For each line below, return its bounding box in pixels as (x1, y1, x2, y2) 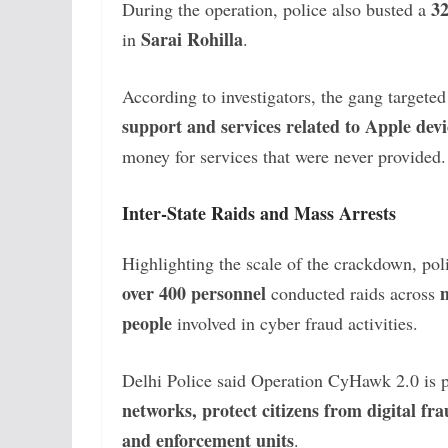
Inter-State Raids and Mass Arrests (122, 199, 396, 226)
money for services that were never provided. (122, 143, 446, 168)
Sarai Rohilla (141, 25, 243, 52)
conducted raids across (266, 280, 440, 305)
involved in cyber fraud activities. (172, 310, 418, 335)
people (122, 309, 172, 336)
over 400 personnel (122, 279, 266, 306)
